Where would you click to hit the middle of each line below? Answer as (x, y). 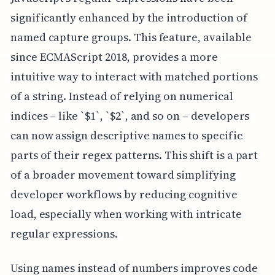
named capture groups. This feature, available (131, 37)
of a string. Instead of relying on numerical (122, 96)
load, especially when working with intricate (126, 214)
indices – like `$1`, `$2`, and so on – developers (130, 115)
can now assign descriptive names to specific (126, 135)
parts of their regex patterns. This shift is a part (134, 155)
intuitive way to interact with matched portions (134, 76)
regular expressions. (64, 233)
